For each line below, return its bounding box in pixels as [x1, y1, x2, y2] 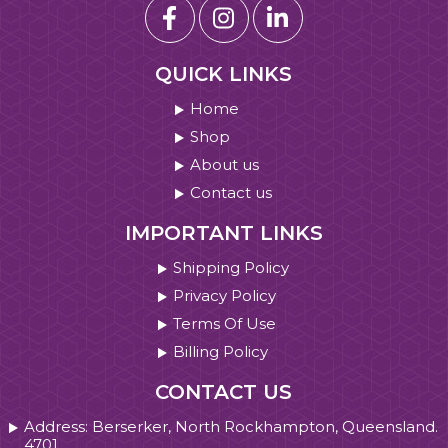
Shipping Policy [173, 258, 290, 277]
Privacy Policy [173, 286, 277, 305]
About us [190, 155, 260, 174]
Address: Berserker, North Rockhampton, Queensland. [23, 417, 438, 436]
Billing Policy [173, 342, 269, 361]
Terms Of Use [173, 314, 277, 333]
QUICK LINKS [155, 62, 293, 86]
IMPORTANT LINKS [124, 221, 323, 245]
